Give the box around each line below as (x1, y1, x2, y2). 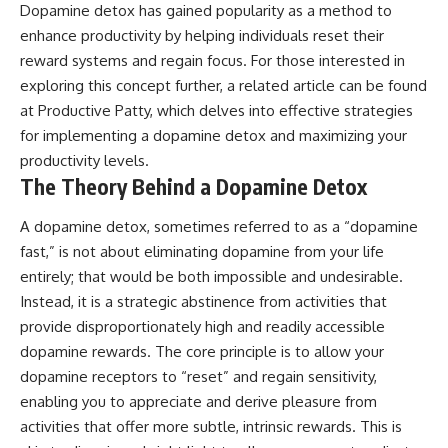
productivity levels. (20, 151, 149, 171)
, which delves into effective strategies (150, 101, 413, 121)
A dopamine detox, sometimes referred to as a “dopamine (20, 216, 418, 236)
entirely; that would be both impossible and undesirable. (20, 266, 403, 286)
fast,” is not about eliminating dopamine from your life (20, 241, 384, 261)
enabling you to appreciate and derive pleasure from (20, 391, 377, 411)
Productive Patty (38, 101, 150, 121)
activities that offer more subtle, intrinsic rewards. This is (20, 416, 402, 436)
